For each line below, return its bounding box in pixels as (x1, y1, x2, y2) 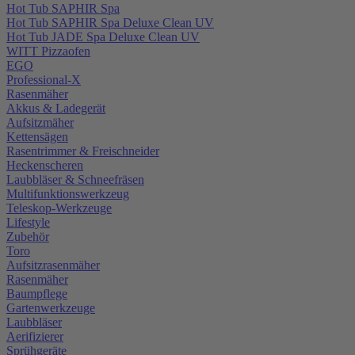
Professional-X (6, 72, 81, 86)
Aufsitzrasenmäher (6, 258, 100, 272)
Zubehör (6, 229, 49, 243)
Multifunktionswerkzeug (6, 186, 129, 200)
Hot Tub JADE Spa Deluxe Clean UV (6, 29, 200, 44)
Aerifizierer (6, 329, 63, 343)
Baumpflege (6, 286, 67, 300)
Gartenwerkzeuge (6, 300, 95, 315)
